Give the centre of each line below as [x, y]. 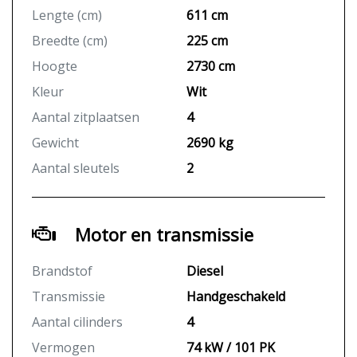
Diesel [205, 271]
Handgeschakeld [236, 297]
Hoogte [55, 67]
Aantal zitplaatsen [86, 118]
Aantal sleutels [76, 169]
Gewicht [55, 143]
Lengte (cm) [67, 16]
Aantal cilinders [77, 322]
